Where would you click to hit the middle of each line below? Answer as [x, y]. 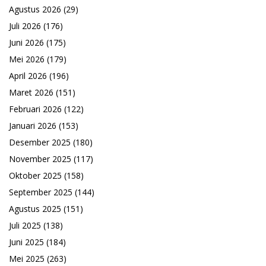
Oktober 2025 [35, 175]
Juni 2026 [26, 42]
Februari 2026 [35, 109]
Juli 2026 [25, 26]
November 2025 [40, 159]
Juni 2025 [26, 242]
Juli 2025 [25, 225]
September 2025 [41, 192]
